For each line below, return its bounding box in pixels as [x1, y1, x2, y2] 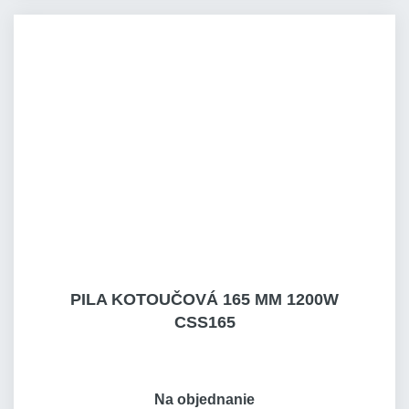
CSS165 [173, 313, 236, 331]
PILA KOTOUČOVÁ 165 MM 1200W [70, 290, 339, 309]
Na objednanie [154, 392, 255, 407]
